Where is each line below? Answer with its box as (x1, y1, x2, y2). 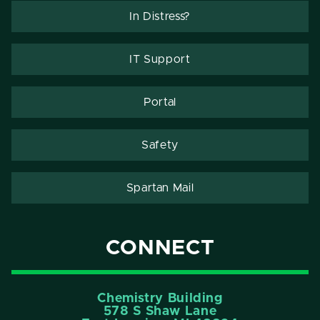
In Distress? (129, 10, 191, 22)
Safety (141, 139, 179, 151)
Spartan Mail (126, 181, 194, 194)
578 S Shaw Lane (103, 304, 217, 318)
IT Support (129, 53, 191, 65)
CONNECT (105, 238, 215, 259)
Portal (144, 96, 176, 108)
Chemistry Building (97, 291, 223, 305)
